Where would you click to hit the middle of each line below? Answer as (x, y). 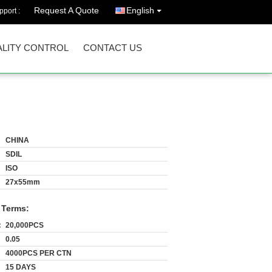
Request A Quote (66, 10)
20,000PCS (25, 225)
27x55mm (23, 182)
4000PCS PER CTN (39, 253)
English (140, 10)
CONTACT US (113, 48)
